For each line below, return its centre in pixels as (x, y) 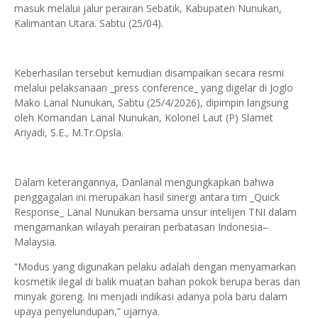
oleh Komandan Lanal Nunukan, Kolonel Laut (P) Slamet (144, 117)
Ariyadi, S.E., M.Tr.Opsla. (69, 132)
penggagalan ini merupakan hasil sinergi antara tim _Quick (147, 197)
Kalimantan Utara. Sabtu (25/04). (90, 23)
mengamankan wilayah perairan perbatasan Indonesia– (141, 227)
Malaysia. (35, 242)
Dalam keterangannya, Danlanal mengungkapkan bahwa (144, 182)
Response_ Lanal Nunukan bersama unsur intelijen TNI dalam (155, 212)
